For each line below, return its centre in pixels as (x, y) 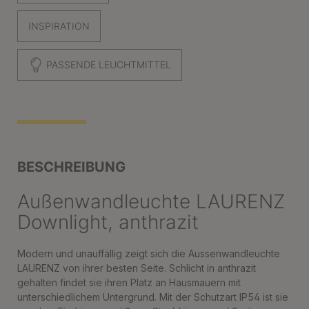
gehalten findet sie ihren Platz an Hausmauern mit (129, 282)
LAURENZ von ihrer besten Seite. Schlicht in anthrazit (137, 268)
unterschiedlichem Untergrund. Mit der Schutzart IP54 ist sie (153, 297)
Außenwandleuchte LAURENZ (151, 201)
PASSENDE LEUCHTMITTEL (107, 64)
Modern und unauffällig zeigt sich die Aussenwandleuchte (149, 253)
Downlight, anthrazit (108, 222)
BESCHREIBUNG (71, 167)
